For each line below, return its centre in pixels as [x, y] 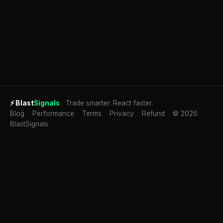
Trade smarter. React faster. [109, 103]
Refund [153, 113]
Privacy [122, 113]
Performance [53, 113]
